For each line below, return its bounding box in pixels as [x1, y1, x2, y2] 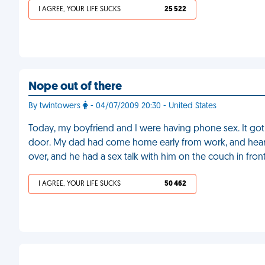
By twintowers [28, 102, 83, 111]
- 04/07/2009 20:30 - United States [88, 102, 216, 111]
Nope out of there [28, 81, 122, 93]
